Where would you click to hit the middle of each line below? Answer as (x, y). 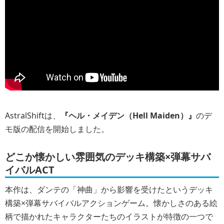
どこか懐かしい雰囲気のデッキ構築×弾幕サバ (108, 156)
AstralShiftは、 (33, 115)
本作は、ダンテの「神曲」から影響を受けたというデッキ (109, 189)
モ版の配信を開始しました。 (57, 129)
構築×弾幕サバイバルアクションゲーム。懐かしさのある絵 (111, 203)
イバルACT (30, 169)
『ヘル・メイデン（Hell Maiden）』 (128, 115)
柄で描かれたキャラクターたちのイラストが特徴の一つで (109, 216)
